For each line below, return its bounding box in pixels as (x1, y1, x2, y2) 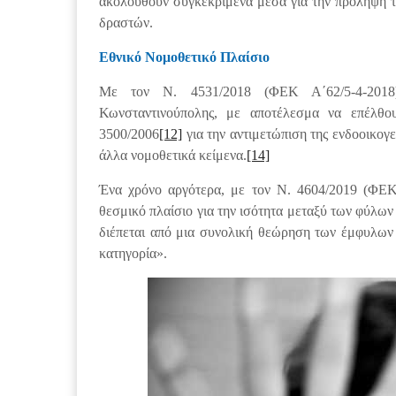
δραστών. (99, 15, 153, 31)
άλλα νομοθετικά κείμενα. (99, 148, 247, 164)
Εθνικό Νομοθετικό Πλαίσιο (99, 49, 270, 65)
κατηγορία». (99, 246, 167, 262)
